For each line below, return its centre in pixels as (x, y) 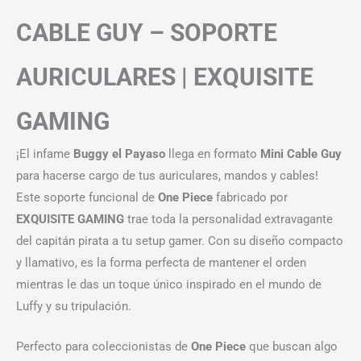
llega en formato (213, 154)
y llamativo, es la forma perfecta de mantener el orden (161, 263)
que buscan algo (292, 347)
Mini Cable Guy (301, 154)
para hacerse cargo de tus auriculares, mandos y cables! (167, 176)
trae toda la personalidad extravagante (228, 220)
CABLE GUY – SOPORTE (147, 33)
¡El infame (45, 154)
